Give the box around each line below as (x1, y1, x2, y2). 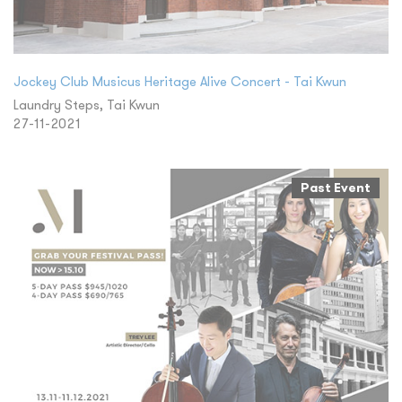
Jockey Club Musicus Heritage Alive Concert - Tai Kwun (13, 73, 346, 90)
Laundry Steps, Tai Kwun (13, 96, 160, 113)
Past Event (301, 179, 371, 196)
